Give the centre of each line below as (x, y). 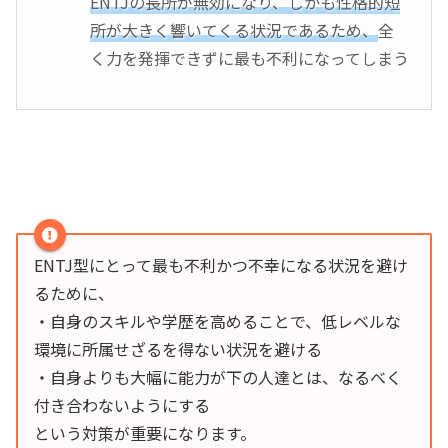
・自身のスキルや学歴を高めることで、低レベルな (217, 321)
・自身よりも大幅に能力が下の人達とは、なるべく (218, 377)
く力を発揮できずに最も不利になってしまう (250, 57)
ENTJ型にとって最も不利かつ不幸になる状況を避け (221, 265)
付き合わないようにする (122, 405)
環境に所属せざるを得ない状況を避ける (178, 349)
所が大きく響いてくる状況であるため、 (234, 29)
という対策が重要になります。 (145, 433)
